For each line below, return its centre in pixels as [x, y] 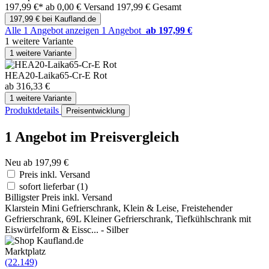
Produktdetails [33, 110]
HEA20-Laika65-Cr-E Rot [56, 76]
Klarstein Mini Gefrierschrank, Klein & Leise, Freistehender [119, 208]
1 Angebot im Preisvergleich [92, 137]
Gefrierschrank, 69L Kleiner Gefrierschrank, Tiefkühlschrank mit [128, 219]
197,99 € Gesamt [149, 7]
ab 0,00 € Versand [81, 7]
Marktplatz [25, 251]
